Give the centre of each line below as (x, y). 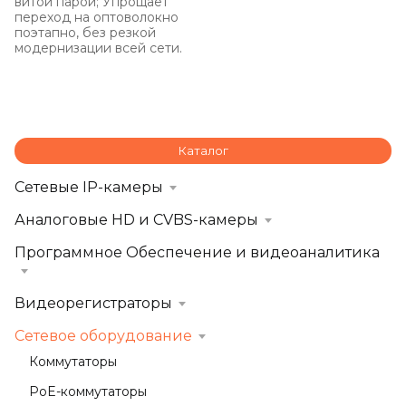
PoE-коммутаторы (88, 391)
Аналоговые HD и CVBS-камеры (136, 220)
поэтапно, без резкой (85, 33)
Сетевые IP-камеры (89, 187)
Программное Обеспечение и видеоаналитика (197, 252)
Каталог (203, 150)
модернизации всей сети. (98, 48)
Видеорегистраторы (93, 303)
